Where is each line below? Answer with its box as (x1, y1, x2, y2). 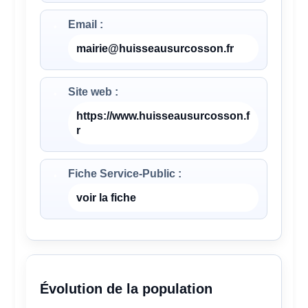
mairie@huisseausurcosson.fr (76, 43, 234, 55)
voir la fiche (76, 192, 137, 204)
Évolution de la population (40, 281, 213, 297)
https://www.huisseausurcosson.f (76, 110, 250, 122)
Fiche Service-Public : (68, 168, 182, 180)
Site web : (68, 86, 119, 98)
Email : (68, 19, 104, 31)
